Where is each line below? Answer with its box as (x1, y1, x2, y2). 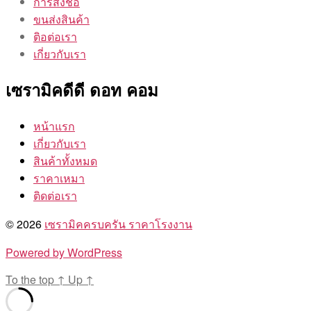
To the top (6, 271, 57, 287)
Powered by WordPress (6, 244, 122, 260)
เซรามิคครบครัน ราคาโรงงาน (44, 215, 192, 232)
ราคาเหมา (33, 169, 85, 186)
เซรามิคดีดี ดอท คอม (6, 78, 158, 102)
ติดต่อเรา (33, 187, 77, 203)
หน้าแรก (33, 117, 75, 134)
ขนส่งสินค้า (33, 11, 90, 28)
